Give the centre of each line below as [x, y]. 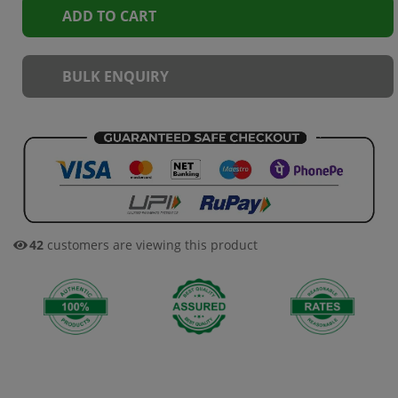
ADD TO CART [109, 16]
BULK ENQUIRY [115, 76]
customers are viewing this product [151, 245]
